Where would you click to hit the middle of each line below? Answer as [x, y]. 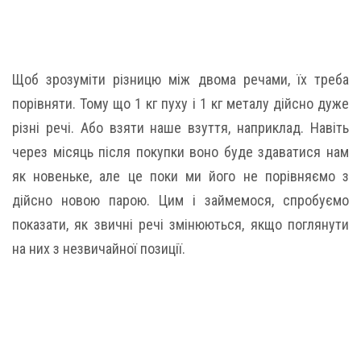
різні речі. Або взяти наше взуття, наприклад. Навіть [180, 128]
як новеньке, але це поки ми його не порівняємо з [180, 176]
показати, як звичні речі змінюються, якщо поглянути [180, 224]
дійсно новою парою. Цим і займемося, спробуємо [180, 200]
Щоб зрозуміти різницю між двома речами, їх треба [180, 79]
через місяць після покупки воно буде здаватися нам [180, 152]
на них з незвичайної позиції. [99, 249]
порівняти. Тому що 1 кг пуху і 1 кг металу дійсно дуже [180, 104]
